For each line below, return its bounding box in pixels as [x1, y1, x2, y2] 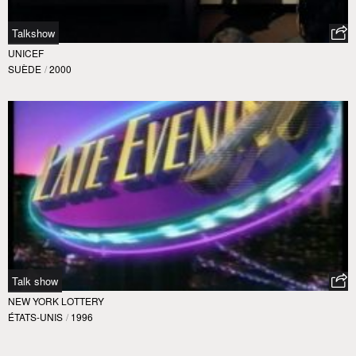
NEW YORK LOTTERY [8, 294, 104, 308]
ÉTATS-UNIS [8, 310, 63, 324]
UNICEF [8, 45, 44, 60]
